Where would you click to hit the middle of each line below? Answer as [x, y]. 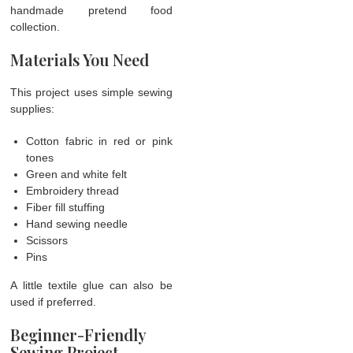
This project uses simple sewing [91, 92]
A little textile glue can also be [91, 285]
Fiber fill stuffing [66, 207]
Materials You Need [80, 59]
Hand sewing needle [77, 223]
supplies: [33, 108]
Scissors [47, 240]
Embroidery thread [73, 190]
